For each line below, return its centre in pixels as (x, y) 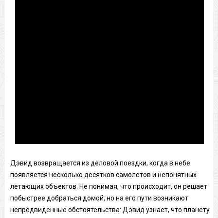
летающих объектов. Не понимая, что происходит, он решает (109, 186)
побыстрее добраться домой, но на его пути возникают (99, 198)
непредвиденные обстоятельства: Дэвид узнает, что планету (110, 209)
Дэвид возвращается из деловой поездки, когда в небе (100, 163)
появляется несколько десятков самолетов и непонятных (103, 174)
